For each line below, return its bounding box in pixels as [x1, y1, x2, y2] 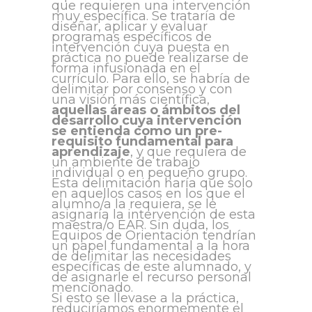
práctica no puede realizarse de [52, 50, 249, 66]
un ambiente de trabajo [52, 155, 200, 171]
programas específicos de [52, 29, 212, 45]
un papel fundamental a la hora [52, 238, 250, 254]
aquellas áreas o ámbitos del [52, 102, 240, 118]
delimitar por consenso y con [52, 81, 233, 97]
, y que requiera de [130, 144, 247, 160]
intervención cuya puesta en [52, 40, 230, 56]
